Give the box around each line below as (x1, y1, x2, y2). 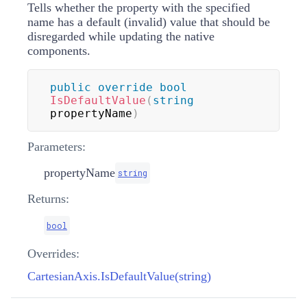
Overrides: (27, 247, 79, 261)
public (50, 81, 91, 95)
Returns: (27, 192, 69, 206)
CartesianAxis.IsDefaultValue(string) (27, 269, 211, 284)
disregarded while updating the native (27, 29, 214, 44)
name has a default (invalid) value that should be (27, 15, 270, 29)
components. (27, 44, 90, 58)
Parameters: (27, 140, 86, 154)
